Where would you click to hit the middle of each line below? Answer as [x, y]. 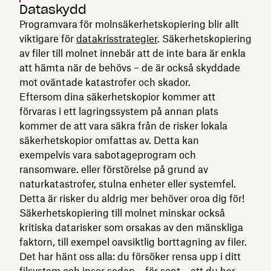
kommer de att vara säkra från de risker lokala [123, 126]
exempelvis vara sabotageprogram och [108, 155]
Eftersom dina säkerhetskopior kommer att [117, 96]
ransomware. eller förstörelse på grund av [114, 169]
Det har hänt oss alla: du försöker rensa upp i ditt [130, 256]
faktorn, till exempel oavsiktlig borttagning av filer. [133, 242]
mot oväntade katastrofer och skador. [105, 82]
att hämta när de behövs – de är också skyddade [130, 67]
